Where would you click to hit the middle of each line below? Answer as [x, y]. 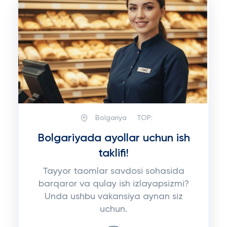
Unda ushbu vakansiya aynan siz [113, 197]
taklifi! [113, 154]
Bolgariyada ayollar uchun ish [113, 138]
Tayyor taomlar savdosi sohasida [113, 171]
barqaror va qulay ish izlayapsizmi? [113, 184]
